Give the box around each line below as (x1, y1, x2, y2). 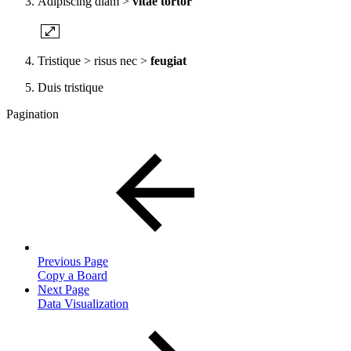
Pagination (6, 107, 59, 121)
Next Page (38, 282, 89, 296)
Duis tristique (38, 80, 103, 94)
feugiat (150, 53, 186, 67)
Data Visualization (38, 296, 128, 310)
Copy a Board (38, 268, 107, 282)
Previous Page (38, 254, 108, 268)
